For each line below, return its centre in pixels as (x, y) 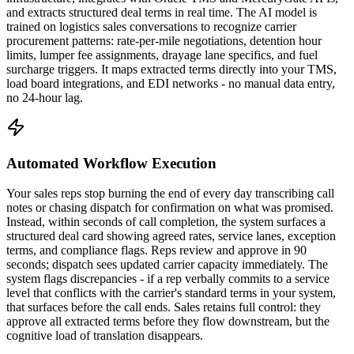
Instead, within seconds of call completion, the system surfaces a (166, 222)
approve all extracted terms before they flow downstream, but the (168, 322)
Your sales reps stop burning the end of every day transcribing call (170, 194)
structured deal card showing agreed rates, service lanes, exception (171, 236)
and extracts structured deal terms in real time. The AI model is (162, 12)
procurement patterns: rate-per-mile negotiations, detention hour (164, 40)
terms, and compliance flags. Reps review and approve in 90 (156, 250)
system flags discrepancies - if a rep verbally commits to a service (168, 279)
